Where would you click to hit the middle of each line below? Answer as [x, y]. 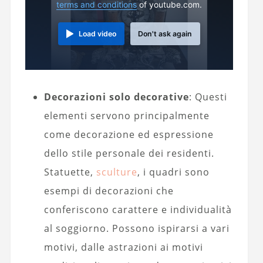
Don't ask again [165, 34]
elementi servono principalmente [127, 115]
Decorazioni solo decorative [116, 97]
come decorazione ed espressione [129, 134]
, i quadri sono [173, 172]
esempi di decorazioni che [109, 190]
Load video [98, 34]
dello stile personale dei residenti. [129, 153]
